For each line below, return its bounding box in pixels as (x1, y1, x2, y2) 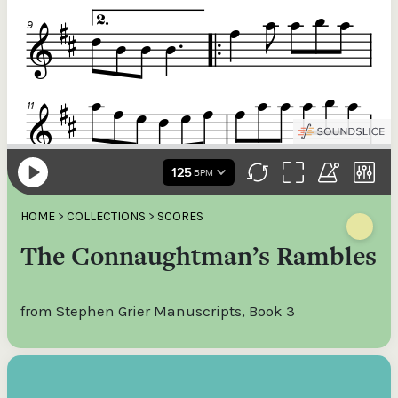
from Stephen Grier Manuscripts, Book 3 (20, 302, 295, 320)
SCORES (157, 209, 203, 224)
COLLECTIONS (67, 209, 146, 224)
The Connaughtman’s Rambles (20, 238, 377, 274)
